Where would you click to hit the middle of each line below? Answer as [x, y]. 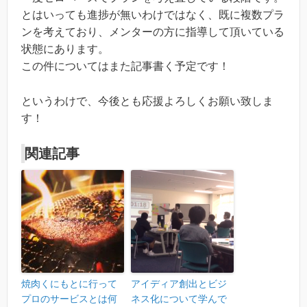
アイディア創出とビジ [179, 284]
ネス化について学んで [179, 299]
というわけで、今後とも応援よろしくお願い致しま [147, 101]
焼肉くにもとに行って [69, 284]
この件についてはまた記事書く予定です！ [125, 66]
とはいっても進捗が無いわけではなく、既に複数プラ [153, 15]
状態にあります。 [65, 49]
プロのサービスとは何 [69, 299]
